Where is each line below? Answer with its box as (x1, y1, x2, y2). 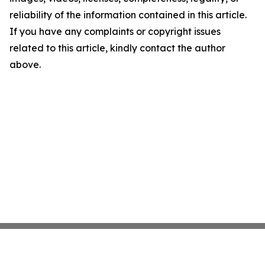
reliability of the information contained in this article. (9, 9, 247, 21)
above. (9, 59, 41, 71)
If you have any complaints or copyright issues (9, 25, 221, 38)
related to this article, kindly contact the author (9, 42, 225, 54)
